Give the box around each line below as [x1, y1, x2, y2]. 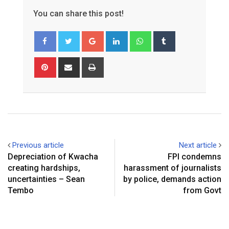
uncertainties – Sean [8, 174, 85, 184]
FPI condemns [168, 151, 221, 162]
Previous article [12, 140, 64, 150]
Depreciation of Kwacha [8, 151, 98, 162]
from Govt [183, 185, 221, 195]
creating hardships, [8, 163, 80, 173]
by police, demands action [123, 174, 221, 184]
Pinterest [54, 58, 84, 67]
